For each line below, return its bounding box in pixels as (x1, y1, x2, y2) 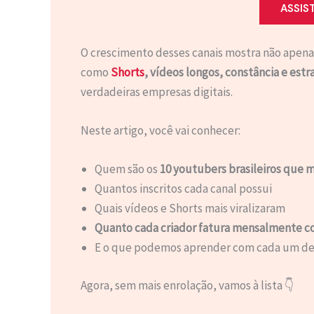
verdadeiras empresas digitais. (80, 83, 233, 100)
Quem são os (94, 161, 160, 177)
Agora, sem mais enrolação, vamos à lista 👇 (80, 277, 294, 293)
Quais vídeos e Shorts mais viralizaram (94, 200, 285, 217)
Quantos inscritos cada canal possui (94, 181, 272, 197)
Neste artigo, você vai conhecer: (80, 122, 240, 138)
